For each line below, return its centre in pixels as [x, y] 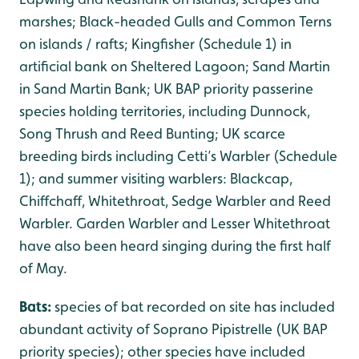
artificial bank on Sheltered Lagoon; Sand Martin [175, 66]
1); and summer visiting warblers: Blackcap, [156, 178]
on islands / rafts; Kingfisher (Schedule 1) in [155, 44]
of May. [43, 268]
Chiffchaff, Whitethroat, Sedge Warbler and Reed [175, 201]
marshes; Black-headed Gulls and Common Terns [175, 21]
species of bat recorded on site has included [195, 307]
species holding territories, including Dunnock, [165, 111]
